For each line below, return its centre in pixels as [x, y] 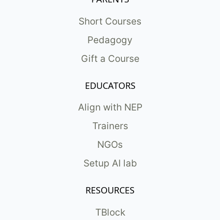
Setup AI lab [110, 164]
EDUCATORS [110, 85]
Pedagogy [110, 40]
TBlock [110, 213]
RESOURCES [110, 190]
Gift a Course [110, 58]
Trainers [110, 126]
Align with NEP [110, 108]
